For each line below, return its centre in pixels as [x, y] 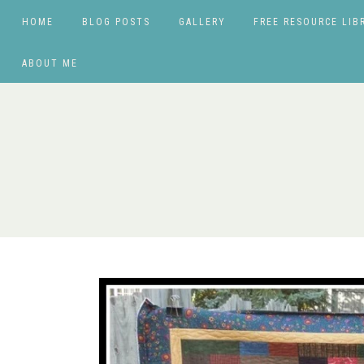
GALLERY [202, 22]
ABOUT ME [50, 63]
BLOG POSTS [116, 22]
